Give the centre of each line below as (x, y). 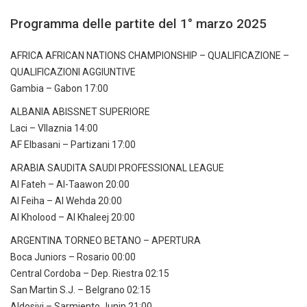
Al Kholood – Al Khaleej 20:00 (73, 218)
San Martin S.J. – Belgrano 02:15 (81, 290)
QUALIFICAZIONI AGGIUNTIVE (73, 72)
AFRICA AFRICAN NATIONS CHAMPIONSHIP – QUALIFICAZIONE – (150, 56)
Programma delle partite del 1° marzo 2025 (138, 24)
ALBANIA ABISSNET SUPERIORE (80, 112)
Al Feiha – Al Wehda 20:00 (66, 201)
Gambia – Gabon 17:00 (59, 89)
